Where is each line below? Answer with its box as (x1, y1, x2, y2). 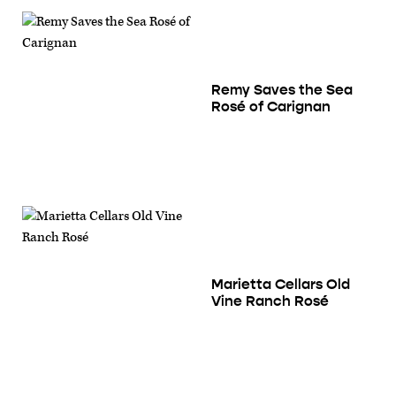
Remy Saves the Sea (211, 80, 353, 98)
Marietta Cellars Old (211, 275, 350, 293)
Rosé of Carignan (211, 97, 331, 115)
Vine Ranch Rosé (211, 292, 329, 309)
